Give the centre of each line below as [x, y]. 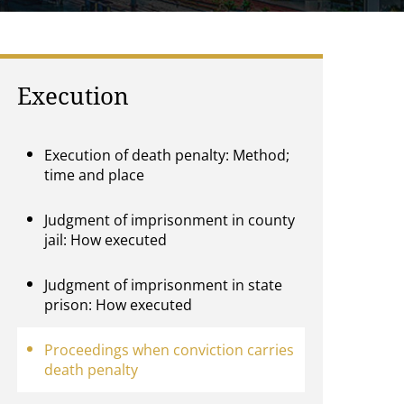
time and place [95, 175]
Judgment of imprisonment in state [164, 285]
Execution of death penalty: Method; [167, 155]
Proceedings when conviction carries [170, 350]
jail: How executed [106, 240]
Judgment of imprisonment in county [170, 220]
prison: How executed [119, 305]
